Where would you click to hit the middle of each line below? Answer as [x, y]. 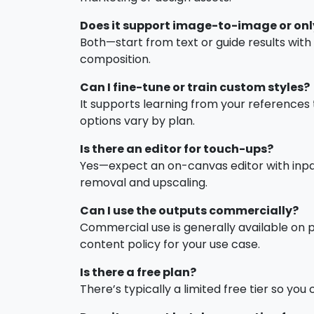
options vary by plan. [137, 121]
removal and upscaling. [144, 182]
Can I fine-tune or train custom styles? [195, 87]
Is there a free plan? [138, 272]
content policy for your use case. [170, 244]
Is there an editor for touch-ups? [177, 149]
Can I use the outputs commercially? [189, 210]
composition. [115, 59]
